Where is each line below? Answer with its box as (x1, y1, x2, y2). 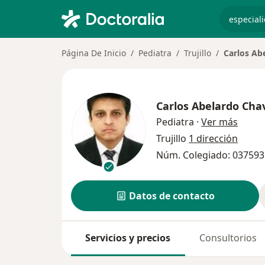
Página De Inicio (62, 47, 126, 59)
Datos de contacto (128, 189, 215, 202)
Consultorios (199, 231, 257, 244)
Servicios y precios (85, 231, 171, 244)
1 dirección (189, 131, 238, 145)
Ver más (201, 115, 238, 128)
